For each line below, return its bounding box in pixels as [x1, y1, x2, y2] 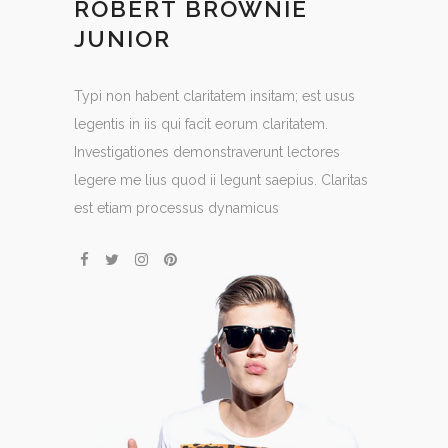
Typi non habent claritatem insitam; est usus [74, 87, 355, 104]
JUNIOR [74, 24, 171, 52]
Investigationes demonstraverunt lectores [74, 143, 340, 160]
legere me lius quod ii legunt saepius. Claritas [74, 171, 368, 188]
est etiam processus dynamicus [74, 199, 279, 216]
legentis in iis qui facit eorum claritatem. [74, 115, 328, 132]
